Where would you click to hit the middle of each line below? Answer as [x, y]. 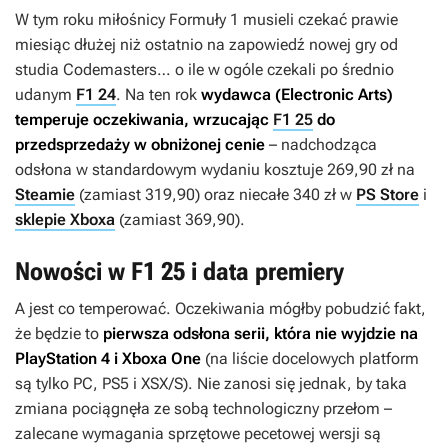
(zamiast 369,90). [180, 220]
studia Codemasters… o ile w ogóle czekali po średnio [204, 70]
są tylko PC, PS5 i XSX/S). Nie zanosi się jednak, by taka [211, 384]
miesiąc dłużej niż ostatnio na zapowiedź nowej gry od [206, 45]
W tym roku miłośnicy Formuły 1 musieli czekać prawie [206, 20]
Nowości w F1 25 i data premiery [179, 272]
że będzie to [59, 334]
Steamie [45, 195]
